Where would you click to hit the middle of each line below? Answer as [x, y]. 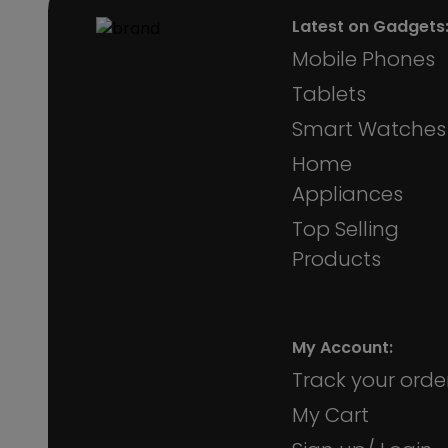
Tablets [329, 94]
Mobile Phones [363, 59]
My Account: [342, 347]
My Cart [330, 415]
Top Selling [345, 229]
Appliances [347, 194]
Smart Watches [369, 129]
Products [336, 259]
